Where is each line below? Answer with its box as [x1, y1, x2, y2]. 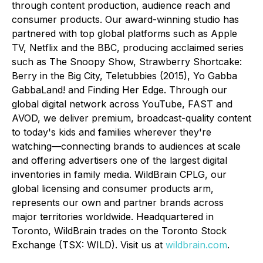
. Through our [164, 84, 227, 96]
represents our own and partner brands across [12, 197, 224, 208]
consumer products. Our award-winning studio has [12, 14, 239, 25]
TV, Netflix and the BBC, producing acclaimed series [12, 42, 244, 53]
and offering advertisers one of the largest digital [12, 154, 227, 166]
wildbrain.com [166, 239, 227, 251]
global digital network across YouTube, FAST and [12, 98, 232, 110]
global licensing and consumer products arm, [12, 183, 214, 194]
